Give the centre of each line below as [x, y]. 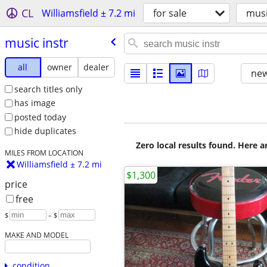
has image [35, 103]
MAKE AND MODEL [36, 235]
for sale [170, 13]
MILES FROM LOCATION [44, 153]
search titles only [48, 89]
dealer [97, 67]
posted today [40, 117]
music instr [36, 43]
